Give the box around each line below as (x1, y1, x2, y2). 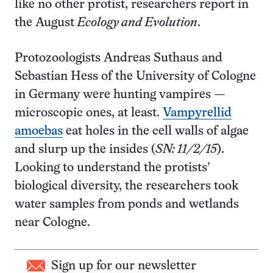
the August (15, 17, 74, 29)
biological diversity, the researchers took (15, 180, 238, 192)
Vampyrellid (163, 107, 232, 119)
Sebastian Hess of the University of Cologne (15, 71, 256, 82)
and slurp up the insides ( (15, 144, 155, 155)
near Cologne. (15, 217, 90, 229)
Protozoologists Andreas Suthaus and (15, 52, 222, 64)
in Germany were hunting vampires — (15, 89, 225, 101)
